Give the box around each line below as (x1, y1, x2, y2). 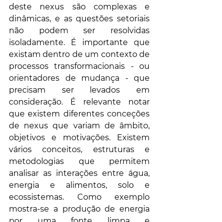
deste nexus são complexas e (9, 2, 150, 12)
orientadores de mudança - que (9, 73, 150, 83)
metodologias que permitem (9, 157, 150, 166)
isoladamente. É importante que (9, 38, 150, 48)
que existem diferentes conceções (9, 109, 150, 119)
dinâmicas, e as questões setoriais (9, 14, 150, 24)
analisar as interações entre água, (9, 168, 150, 178)
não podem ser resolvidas (9, 26, 150, 36)
